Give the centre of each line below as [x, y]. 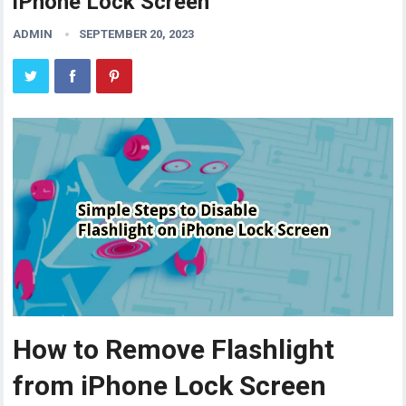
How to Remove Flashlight [174, 350]
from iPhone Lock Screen [170, 386]
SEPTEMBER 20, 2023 [137, 34]
